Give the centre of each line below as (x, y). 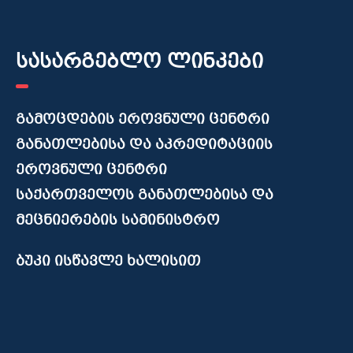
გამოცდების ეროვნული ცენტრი (143, 121)
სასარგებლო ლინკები (140, 63)
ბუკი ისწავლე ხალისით (109, 262)
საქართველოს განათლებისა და (145, 196)
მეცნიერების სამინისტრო (118, 221)
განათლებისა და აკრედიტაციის (145, 146)
